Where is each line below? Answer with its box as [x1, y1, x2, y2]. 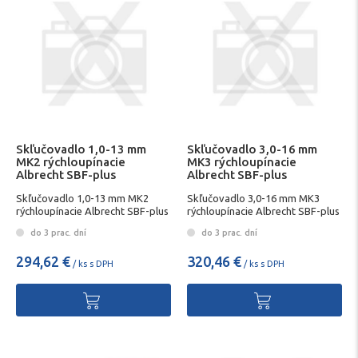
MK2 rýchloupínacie [16, 155, 125, 169]
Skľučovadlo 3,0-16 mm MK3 [187, 192, 320, 204]
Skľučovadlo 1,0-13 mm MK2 [16, 192, 149, 204]
